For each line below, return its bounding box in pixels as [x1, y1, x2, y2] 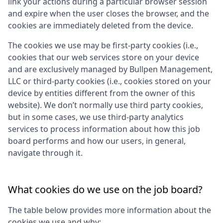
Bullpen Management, [129, 64, 213, 75]
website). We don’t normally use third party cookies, [8, 100, 203, 111]
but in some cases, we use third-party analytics [8, 111, 184, 122]
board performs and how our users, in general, [8, 135, 186, 146]
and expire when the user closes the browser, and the [8, 8, 209, 19]
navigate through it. [8, 147, 83, 158]
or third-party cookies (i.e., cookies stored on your [21, 76, 211, 87]
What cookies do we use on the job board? [8, 183, 203, 196]
